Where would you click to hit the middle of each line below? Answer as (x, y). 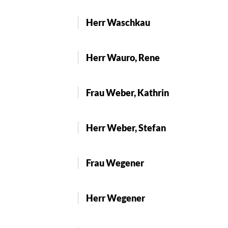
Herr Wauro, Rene (123, 57)
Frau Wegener (115, 163)
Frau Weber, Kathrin (127, 92)
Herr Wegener (116, 198)
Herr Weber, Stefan (126, 127)
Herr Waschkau (118, 22)
